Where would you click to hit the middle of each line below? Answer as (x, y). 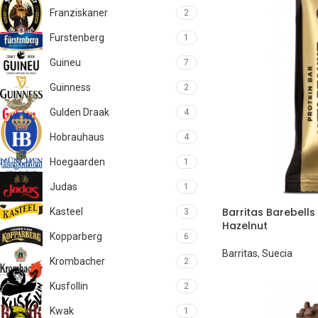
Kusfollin (69, 286)
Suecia (277, 253)
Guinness (70, 87)
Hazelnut (245, 225)
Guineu (65, 62)
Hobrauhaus (77, 137)
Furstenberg (77, 38)
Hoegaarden (77, 162)
